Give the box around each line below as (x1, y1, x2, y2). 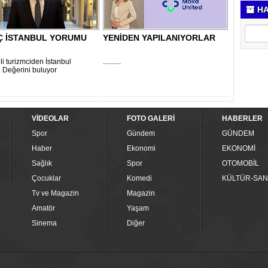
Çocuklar (32, 174, 61, 182)
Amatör (32, 204, 55, 212)
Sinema (32, 219, 57, 227)
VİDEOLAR (32, 114, 69, 123)
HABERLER (222, 114, 263, 123)
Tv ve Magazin (32, 189, 79, 197)
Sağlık (32, 159, 52, 167)
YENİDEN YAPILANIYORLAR (103, 33, 215, 42)
